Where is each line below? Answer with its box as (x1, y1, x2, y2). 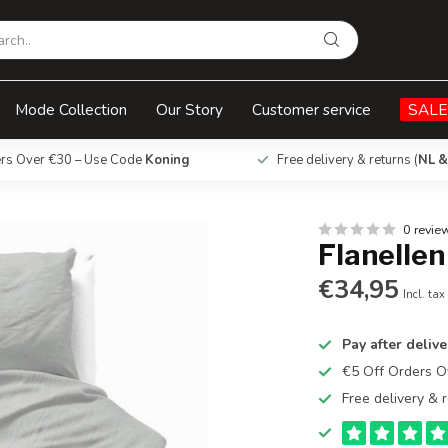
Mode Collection (15, 99, 127, 120)
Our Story (156, 99, 223, 120)
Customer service (252, 99, 371, 120)
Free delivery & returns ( (276, 151, 418, 169)
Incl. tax (403, 287, 446, 302)
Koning (145, 151, 189, 169)
